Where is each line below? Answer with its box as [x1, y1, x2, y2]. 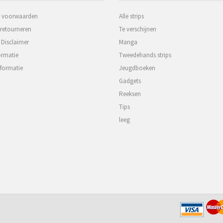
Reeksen [119, 90, 141, 98]
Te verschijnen [119, 25, 156, 33]
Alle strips [119, 12, 144, 20]
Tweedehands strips [119, 51, 171, 59]
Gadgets [119, 77, 141, 85]
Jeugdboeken [119, 64, 155, 72]
